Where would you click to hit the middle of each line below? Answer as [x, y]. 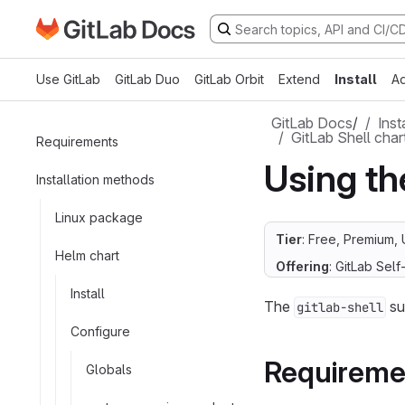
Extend [299, 79]
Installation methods [95, 179]
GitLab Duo [147, 79]
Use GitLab [68, 79]
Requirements [77, 141]
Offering [302, 266]
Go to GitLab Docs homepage [133, 28]
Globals [109, 369]
